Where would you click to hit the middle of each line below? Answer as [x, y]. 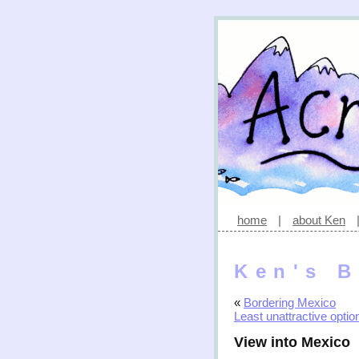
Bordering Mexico [290, 303]
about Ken [319, 220]
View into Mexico [292, 343]
